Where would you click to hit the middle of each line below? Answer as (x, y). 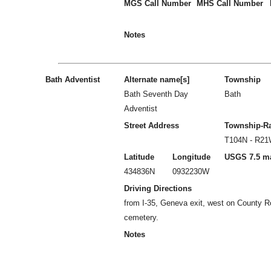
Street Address (152, 126)
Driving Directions (158, 188)
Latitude (139, 157)
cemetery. (141, 217)
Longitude (191, 157)
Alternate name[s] (157, 80)
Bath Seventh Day (156, 94)
